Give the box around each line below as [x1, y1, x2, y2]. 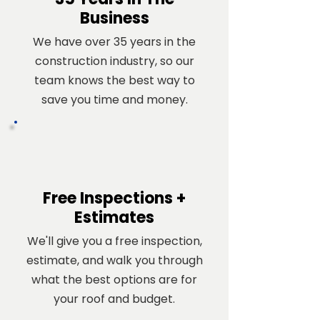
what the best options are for [31, 271, 197, 288]
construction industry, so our [34, 53, 194, 69]
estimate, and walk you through [26, 252, 203, 269]
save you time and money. [41, 91, 188, 108]
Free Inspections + [43, 187, 186, 209]
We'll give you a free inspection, [26, 233, 202, 249]
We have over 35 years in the [33, 34, 196, 50]
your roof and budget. [54, 291, 175, 307]
